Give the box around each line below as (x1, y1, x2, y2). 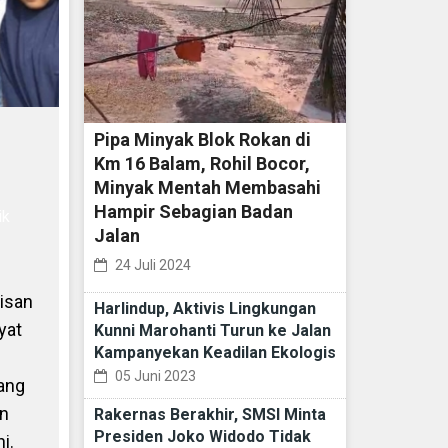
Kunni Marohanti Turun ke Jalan (93, 321, 331, 341)
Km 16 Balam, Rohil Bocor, (93, 153, 310, 175)
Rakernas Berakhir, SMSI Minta (93, 405, 326, 425)
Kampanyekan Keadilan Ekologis (93, 343, 336, 363)
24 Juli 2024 (111, 257, 191, 274)
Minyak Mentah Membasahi (93, 177, 321, 199)
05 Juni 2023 (111, 368, 196, 385)
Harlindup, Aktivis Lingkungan (93, 299, 316, 319)
